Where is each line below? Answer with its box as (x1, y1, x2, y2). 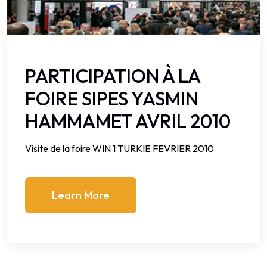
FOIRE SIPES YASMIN (25, 86, 198, 110)
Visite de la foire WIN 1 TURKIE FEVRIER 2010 (25, 142, 214, 154)
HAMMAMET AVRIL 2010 (25, 108, 231, 133)
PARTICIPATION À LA (25, 63, 200, 88)
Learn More (52, 188, 110, 202)
